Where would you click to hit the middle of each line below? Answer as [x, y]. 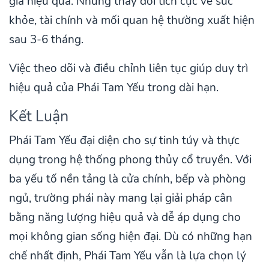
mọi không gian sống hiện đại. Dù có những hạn [131, 236]
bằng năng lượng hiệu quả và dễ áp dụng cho [125, 217]
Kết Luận [39, 116]
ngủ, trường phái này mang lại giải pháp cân [121, 198]
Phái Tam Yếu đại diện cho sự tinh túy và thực [124, 140]
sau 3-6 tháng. [46, 39]
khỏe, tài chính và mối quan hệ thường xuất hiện [132, 20]
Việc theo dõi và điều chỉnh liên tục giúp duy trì [128, 68]
